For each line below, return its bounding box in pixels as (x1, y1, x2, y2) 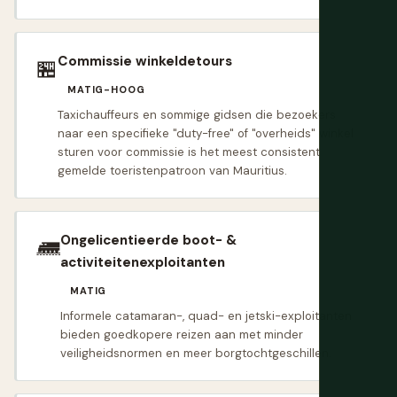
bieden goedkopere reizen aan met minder (60, 327, 303, 343)
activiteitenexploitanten (60, 253, 225, 272)
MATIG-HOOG (67, 83, 145, 97)
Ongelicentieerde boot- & (60, 231, 237, 250)
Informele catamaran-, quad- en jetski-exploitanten (60, 308, 352, 324)
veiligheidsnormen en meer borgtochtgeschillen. (60, 346, 331, 362)
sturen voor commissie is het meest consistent (58, 144, 320, 160)
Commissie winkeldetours (58, 52, 232, 71)
